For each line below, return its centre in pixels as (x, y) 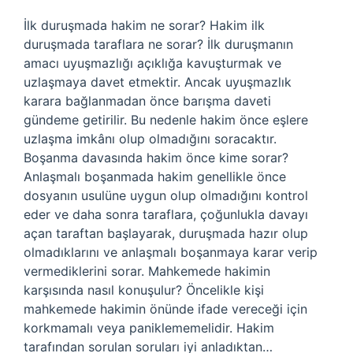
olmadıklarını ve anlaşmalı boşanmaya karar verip (171, 252)
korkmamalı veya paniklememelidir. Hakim (149, 328)
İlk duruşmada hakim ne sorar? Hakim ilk (144, 25)
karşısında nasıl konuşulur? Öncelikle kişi (144, 290)
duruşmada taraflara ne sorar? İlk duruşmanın (158, 44)
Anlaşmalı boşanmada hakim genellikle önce (155, 176)
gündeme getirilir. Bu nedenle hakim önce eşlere (166, 120)
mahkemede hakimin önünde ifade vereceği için (165, 309)
